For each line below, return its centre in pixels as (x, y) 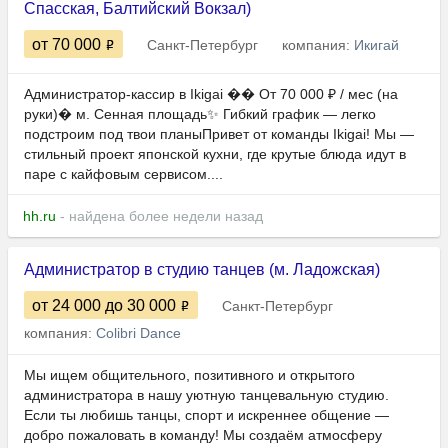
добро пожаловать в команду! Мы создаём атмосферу (203, 435)
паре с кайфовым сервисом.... (123, 174)
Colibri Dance (138, 333)
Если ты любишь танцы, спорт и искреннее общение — (206, 415)
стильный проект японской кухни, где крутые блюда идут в (215, 154)
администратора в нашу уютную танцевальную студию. (206, 395)
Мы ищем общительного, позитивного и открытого (189, 375)
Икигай (376, 45)
